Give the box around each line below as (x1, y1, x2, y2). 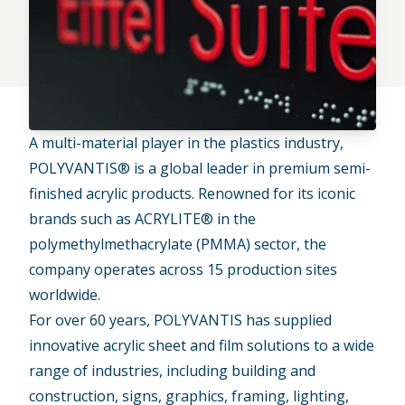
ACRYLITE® (135, 208, 214, 229)
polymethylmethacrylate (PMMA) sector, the (29, 233, 327, 254)
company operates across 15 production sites (29, 259, 338, 279)
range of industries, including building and (29, 360, 316, 381)
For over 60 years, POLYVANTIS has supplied (29, 309, 333, 330)
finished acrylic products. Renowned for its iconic (29, 183, 356, 203)
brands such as (29, 208, 136, 229)
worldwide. (29, 284, 101, 305)
